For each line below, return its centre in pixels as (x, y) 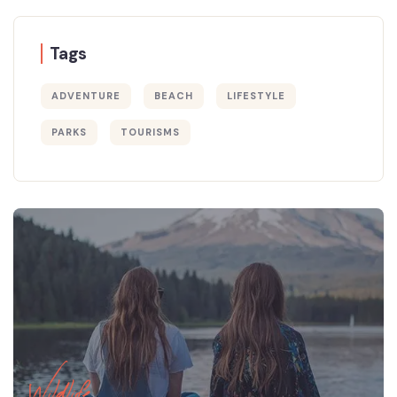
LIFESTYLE (256, 96)
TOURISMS (150, 132)
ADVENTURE (86, 96)
